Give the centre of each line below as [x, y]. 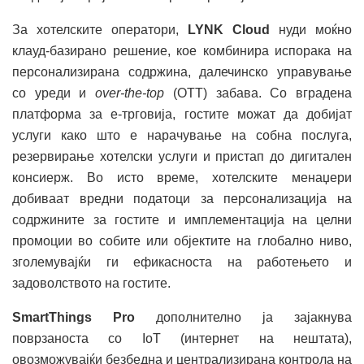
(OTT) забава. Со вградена [258, 93]
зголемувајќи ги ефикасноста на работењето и [182, 262]
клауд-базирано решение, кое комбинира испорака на [182, 50]
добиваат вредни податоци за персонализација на [182, 198]
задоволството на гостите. [91, 283]
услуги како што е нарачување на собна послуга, [182, 135]
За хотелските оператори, [100, 29]
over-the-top [130, 93]
